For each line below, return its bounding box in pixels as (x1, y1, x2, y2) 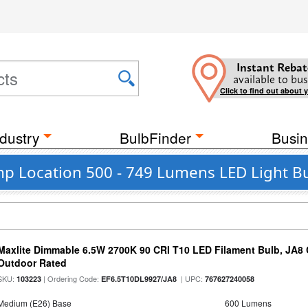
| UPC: (177, 273, 206, 284)
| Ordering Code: (41, 273, 102, 284)
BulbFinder (120, 127, 191, 148)
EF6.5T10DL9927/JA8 (101, 274, 177, 284)
